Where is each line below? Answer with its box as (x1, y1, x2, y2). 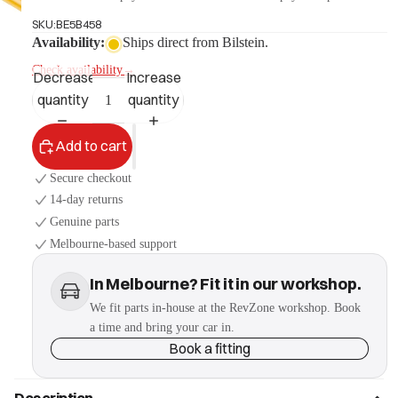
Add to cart (55, 137, 127, 155)
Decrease (33, 68, 96, 87)
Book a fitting (169, 338, 251, 357)
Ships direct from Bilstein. (123, 35, 268, 51)
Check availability (32, 62, 123, 76)
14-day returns (50, 193, 123, 207)
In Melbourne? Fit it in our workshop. (90, 273, 362, 294)
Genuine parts (50, 215, 119, 229)
